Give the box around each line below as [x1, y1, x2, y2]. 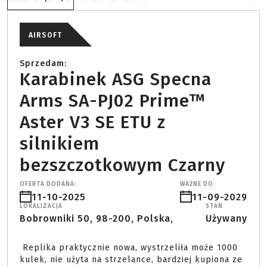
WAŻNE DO [180, 181, 213, 188]
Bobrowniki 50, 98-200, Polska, [20, 213, 173, 225]
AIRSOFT [29, 31, 62, 40]
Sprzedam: [20, 58, 67, 69]
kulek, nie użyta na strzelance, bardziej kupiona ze [20, 254, 243, 265]
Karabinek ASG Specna [20, 69, 212, 91]
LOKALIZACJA [20, 203, 63, 210]
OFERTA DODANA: [20, 181, 77, 188]
